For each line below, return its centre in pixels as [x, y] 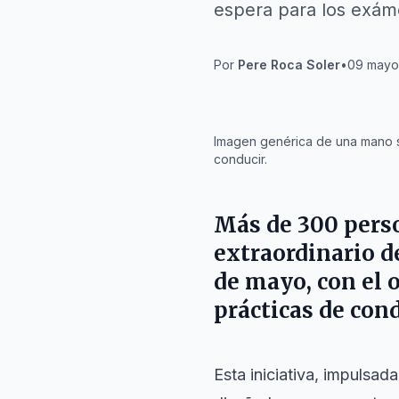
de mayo [260, 282]
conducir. [240, 159]
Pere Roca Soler [289, 65]
